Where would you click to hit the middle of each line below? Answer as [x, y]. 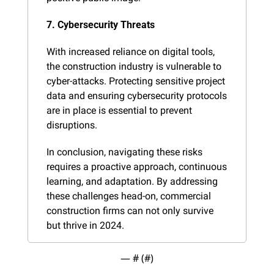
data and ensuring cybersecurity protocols [137, 95]
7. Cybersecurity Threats [101, 24]
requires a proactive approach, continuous [137, 166]
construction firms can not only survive [130, 210]
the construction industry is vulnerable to [134, 66]
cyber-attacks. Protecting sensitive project [136, 81]
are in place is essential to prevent [119, 110]
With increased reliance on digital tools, [131, 51]
